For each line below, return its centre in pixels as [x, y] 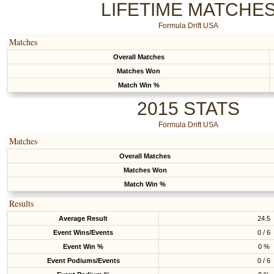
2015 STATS [188, 109]
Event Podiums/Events [83, 261]
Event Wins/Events [83, 232]
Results [21, 203]
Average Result [83, 218]
